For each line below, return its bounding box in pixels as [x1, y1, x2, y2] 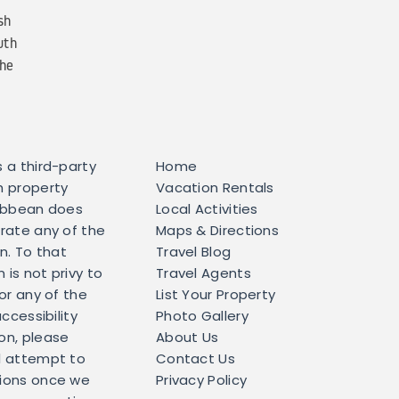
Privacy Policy [155, 375, 248, 389]
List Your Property [155, 289, 276, 304]
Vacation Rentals [155, 183, 274, 197]
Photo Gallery [155, 311, 248, 325]
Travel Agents [155, 268, 251, 282]
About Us [155, 332, 219, 346]
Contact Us [155, 354, 235, 368]
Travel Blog [155, 247, 232, 261]
